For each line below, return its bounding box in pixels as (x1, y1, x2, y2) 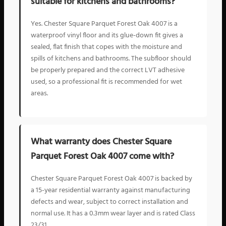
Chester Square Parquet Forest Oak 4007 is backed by (31, 173, 192, 185)
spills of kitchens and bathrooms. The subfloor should (31, 53, 191, 65)
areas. (31, 88, 48, 100)
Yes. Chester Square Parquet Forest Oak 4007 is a (31, 18, 178, 30)
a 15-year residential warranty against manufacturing (31, 184, 190, 196)
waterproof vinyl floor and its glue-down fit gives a (31, 30, 183, 42)
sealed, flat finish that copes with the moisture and (31, 41, 182, 53)
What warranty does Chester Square (31, 134, 172, 149)
